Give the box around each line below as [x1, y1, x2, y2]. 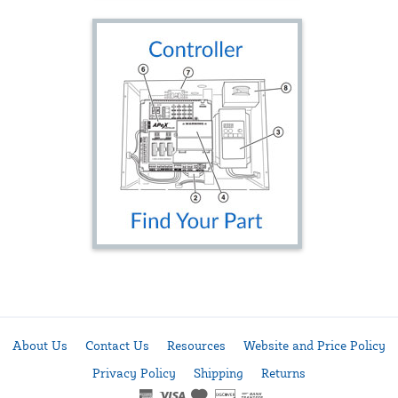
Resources [167, 338, 226, 353]
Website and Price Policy [243, 338, 386, 353]
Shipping [194, 365, 243, 380]
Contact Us [85, 338, 149, 353]
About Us [12, 338, 68, 353]
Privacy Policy [92, 365, 176, 380]
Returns [261, 365, 306, 380]
